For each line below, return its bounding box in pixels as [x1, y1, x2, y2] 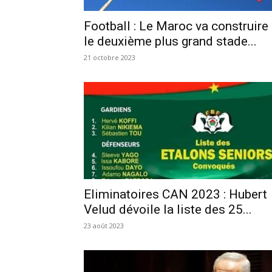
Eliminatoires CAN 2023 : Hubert [84, 186, 267, 202]
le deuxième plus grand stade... [84, 33, 257, 49]
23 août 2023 [84, 220, 124, 230]
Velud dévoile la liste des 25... [84, 202, 252, 217]
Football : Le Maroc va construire [84, 18, 268, 33]
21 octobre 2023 [84, 52, 135, 62]
